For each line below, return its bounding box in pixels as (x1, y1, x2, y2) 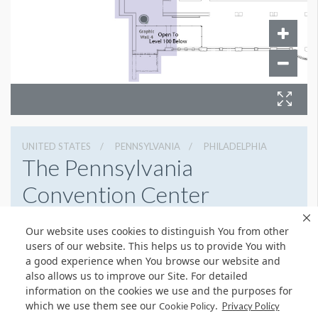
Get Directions (163, 233, 236, 247)
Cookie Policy (159, 300, 215, 313)
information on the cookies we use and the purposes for (26, 284, 292, 298)
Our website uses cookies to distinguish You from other (26, 224, 289, 238)
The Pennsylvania (22, 153, 193, 181)
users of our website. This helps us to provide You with (26, 239, 286, 253)
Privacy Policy (221, 300, 280, 312)
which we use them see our (26, 299, 159, 313)
